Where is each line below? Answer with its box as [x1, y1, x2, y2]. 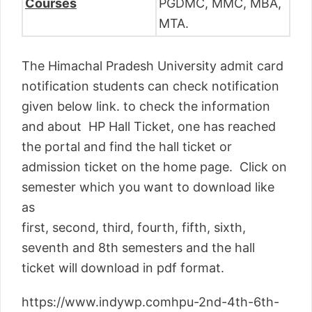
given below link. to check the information [22, 99, 270, 114]
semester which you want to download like [22, 180, 274, 195]
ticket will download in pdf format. [22, 260, 224, 276]
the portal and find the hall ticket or [22, 139, 232, 155]
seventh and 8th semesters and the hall [22, 240, 255, 256]
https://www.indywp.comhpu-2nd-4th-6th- [22, 295, 279, 310]
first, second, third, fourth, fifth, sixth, [22, 220, 246, 235]
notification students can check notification [22, 79, 279, 94]
